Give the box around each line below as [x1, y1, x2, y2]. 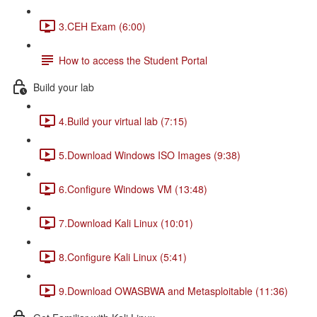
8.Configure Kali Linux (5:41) [59, 249, 187, 264]
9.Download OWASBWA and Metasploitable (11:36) [59, 283, 288, 298]
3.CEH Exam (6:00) [59, 18, 146, 33]
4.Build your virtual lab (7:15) [59, 113, 188, 128]
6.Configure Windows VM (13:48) [59, 181, 207, 196]
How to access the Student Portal [59, 52, 207, 67]
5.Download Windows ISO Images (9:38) [59, 147, 241, 162]
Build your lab [33, 79, 94, 94]
